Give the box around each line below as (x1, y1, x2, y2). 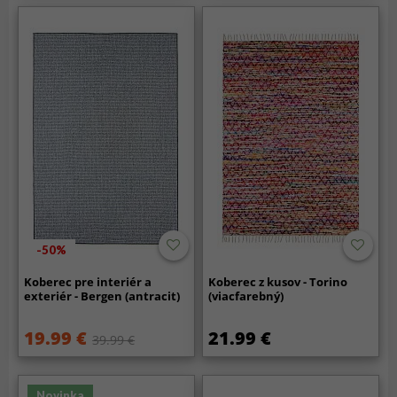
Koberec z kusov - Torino (208, 274, 348, 291)
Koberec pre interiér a (24, 274, 152, 291)
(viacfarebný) (208, 288, 284, 305)
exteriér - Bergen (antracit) (24, 288, 181, 305)
